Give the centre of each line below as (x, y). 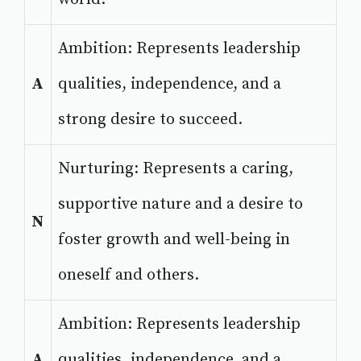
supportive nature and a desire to (180, 205)
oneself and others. (129, 276)
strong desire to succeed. (150, 120)
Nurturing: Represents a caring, (176, 169)
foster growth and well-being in (174, 240)
